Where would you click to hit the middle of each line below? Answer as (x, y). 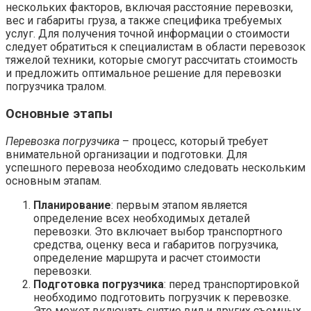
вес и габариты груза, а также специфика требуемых (144, 21)
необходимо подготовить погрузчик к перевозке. (162, 297)
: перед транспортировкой (232, 284)
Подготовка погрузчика (99, 284)
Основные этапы (59, 114)
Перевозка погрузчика (62, 141)
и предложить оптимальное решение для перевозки (143, 74)
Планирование (72, 205)
